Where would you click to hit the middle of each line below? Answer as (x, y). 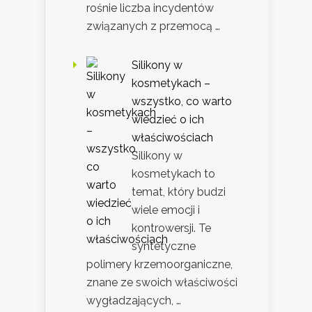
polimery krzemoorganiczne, (159, 265)
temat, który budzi (179, 192)
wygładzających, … (134, 301)
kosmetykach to (173, 174)
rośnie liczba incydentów (150, 8)
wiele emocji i (166, 210)
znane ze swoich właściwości (162, 283)
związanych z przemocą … (153, 26)
